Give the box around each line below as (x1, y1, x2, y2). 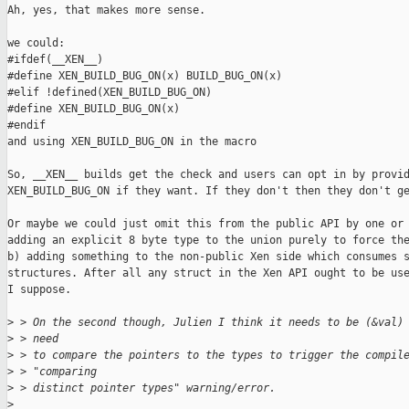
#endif (7, 119, 46, 132)
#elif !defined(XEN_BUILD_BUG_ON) (7, 86, 212, 100)
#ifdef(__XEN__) (7, 53, 103, 67)
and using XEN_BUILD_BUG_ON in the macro (7, 135, 257, 149)
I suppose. (7, 283, 71, 297)
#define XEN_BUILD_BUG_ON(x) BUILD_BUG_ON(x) (7, 69, 282, 83)
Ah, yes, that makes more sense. (7, 4, 205, 17)
